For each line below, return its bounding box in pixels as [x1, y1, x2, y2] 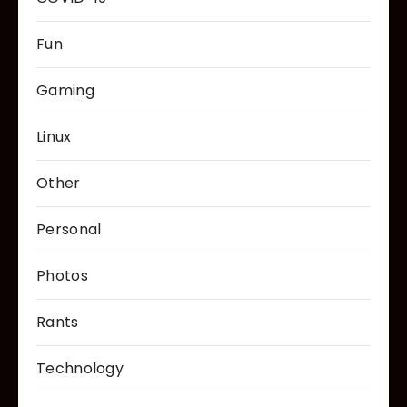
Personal [36, 218, 102, 240]
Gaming [36, 79, 94, 101]
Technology [36, 357, 124, 379]
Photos [36, 264, 88, 286]
